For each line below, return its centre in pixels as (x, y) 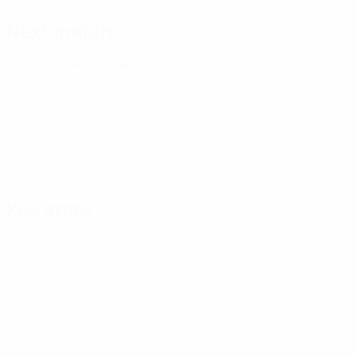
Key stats (49, 209)
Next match (59, 31)
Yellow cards (42, 335)
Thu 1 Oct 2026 (286, 64)
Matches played (52, 255)
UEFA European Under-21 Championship (124, 64)
